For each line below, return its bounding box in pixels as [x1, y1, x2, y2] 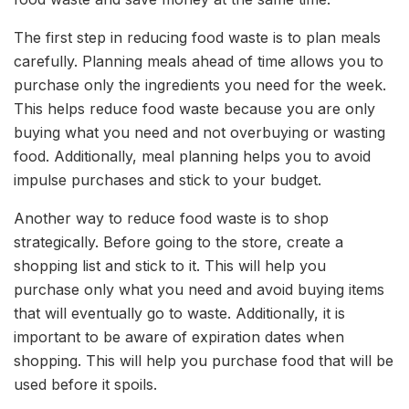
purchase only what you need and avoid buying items [14, 279, 384, 299]
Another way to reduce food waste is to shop [14, 208, 329, 227]
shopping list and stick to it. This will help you [14, 256, 326, 275]
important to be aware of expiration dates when [14, 327, 344, 346]
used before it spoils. [14, 374, 157, 393]
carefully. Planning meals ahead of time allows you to [14, 51, 383, 70]
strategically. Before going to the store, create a [14, 232, 343, 251]
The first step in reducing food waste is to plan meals [14, 27, 381, 47]
